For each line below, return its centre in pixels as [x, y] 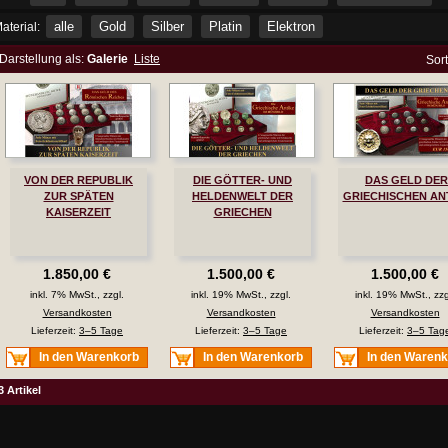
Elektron [291, 26]
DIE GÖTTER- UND [242, 180]
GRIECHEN [242, 212]
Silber [167, 26]
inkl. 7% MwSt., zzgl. [77, 295]
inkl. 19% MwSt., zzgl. [241, 295]
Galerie [107, 59]
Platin [225, 26]
